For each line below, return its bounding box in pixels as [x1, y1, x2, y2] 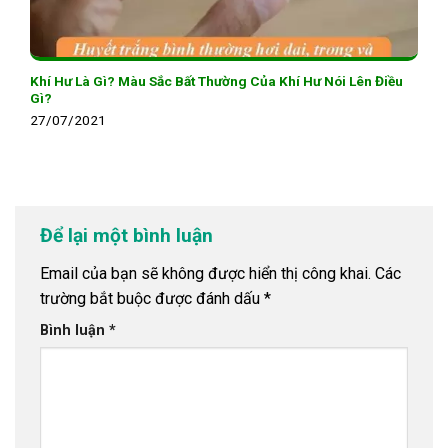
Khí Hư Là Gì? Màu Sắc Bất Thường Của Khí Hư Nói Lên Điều [30, 72, 403, 89]
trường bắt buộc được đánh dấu [40, 288, 264, 308]
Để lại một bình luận [40, 224, 218, 247]
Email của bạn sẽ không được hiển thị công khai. [40, 263, 371, 283]
